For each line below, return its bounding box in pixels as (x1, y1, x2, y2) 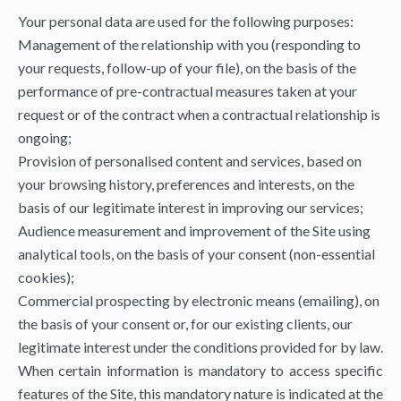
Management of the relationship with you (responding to (18, 36, 361, 53)
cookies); (18, 269, 74, 286)
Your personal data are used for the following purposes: (18, 13, 354, 30)
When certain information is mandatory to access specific (18, 362, 383, 379)
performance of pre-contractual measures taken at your (18, 82, 357, 99)
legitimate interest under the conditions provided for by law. (18, 338, 383, 355)
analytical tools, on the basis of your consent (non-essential (18, 245, 375, 262)
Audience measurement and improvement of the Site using (18, 222, 371, 239)
